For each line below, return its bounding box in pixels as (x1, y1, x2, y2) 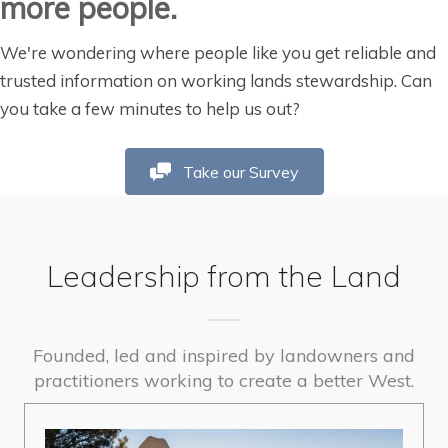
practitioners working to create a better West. (34, 369, 414, 393)
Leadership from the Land (47, 257, 401, 296)
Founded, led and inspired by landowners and (33, 344, 415, 368)
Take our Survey (182, 162, 299, 183)
